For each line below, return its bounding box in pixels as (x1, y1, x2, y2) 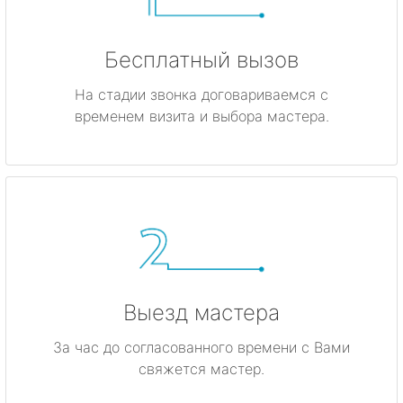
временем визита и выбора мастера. (74, 106, 329, 125)
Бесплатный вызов (104, 46, 299, 73)
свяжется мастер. (139, 359, 264, 378)
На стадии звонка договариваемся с (75, 85, 328, 103)
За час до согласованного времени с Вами (53, 337, 350, 356)
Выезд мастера (123, 299, 280, 326)
